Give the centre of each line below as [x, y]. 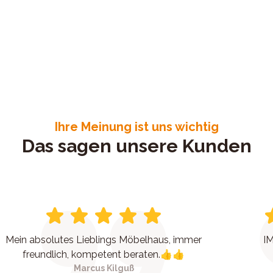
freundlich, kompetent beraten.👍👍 [104, 254]
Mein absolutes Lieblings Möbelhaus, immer [104, 240]
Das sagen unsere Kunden [136, 146]
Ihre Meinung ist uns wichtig [136, 127]
